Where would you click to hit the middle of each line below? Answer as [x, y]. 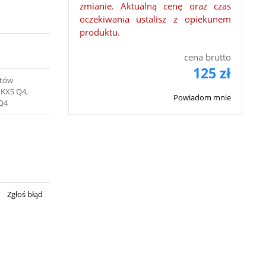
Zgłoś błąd [24, 194]
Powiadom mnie [202, 97]
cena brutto [208, 57]
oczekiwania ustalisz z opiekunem [155, 19]
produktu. [99, 32]
